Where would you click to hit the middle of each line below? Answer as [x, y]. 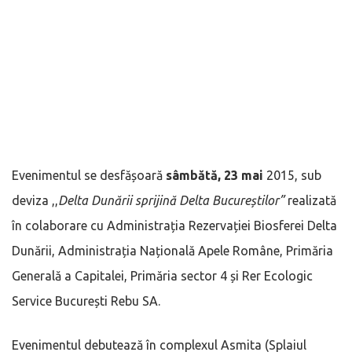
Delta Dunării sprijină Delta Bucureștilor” [171, 200]
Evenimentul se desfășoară [89, 175]
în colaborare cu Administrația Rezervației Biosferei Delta [174, 225]
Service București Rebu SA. [86, 301]
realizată [310, 200]
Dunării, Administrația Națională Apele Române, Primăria [172, 250]
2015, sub [292, 175]
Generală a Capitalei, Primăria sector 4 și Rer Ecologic [162, 275]
